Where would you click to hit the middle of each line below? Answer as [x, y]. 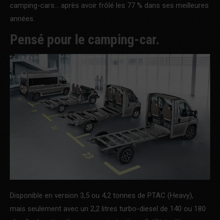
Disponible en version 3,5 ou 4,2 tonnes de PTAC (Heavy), [102, 196]
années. [22, 18]
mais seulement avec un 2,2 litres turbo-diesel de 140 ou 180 [108, 209]
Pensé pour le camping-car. [85, 39]
